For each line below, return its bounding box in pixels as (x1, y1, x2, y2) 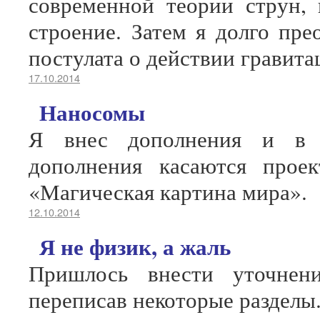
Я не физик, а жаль (39, 230, 231, 263)
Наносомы (39, 96, 145, 129)
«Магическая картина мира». (29, 176, 307, 206)
